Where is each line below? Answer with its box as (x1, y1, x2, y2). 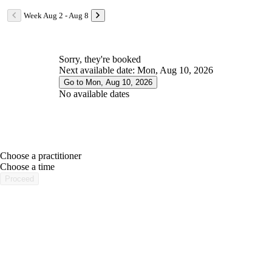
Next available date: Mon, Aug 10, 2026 (59, 64, 213, 75)
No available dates (59, 88, 129, 99)
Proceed (5, 174, 34, 184)
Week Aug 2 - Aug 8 (24, 11, 89, 21)
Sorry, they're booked (59, 53, 141, 64)
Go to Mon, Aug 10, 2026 (64, 77, 152, 87)
